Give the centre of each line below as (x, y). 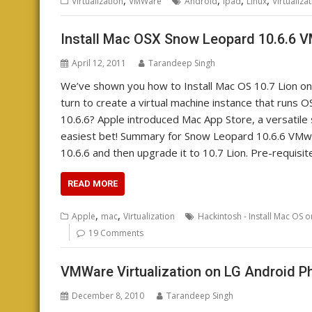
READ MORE (93, 184)
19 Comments (116, 233)
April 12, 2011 (99, 63)
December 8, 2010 (108, 295)
